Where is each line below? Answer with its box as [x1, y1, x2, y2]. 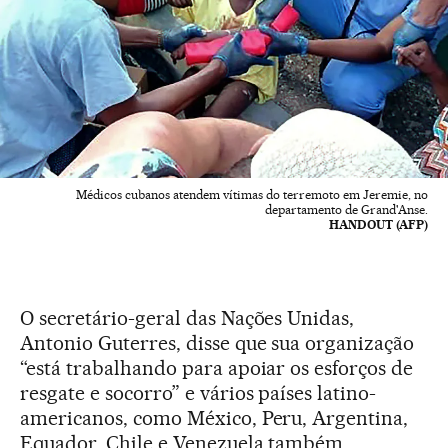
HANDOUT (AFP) [329, 216, 428, 232]
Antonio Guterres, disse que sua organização [20, 330, 415, 355]
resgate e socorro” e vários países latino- [20, 380, 377, 405]
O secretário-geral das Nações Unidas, [20, 305, 355, 330]
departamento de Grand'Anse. [265, 201, 428, 217]
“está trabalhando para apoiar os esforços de [20, 355, 414, 380]
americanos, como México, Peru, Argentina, [20, 405, 409, 430]
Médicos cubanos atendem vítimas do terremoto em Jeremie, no [76, 186, 428, 202]
